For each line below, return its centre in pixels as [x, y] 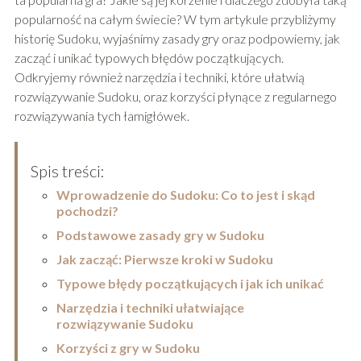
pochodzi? [87, 211]
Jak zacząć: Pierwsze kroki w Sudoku [164, 259]
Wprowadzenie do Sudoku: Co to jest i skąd [185, 195]
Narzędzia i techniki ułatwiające [150, 308]
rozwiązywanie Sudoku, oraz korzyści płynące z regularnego [175, 97]
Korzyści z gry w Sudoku [128, 348]
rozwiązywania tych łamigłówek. [102, 116]
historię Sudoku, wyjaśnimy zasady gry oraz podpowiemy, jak [177, 39]
